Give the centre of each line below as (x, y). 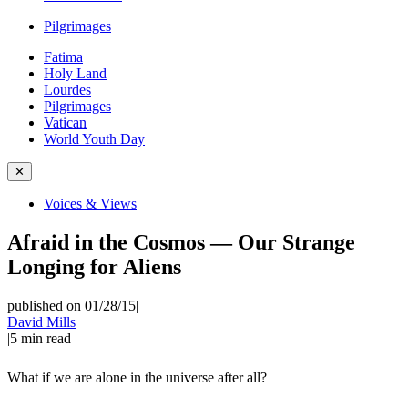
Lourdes (67, 90)
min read (46, 338)
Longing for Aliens (94, 266)
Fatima (63, 57)
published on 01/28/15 (71, 305)
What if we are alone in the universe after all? (137, 377)
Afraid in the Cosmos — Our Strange (181, 242)
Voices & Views (90, 204)
